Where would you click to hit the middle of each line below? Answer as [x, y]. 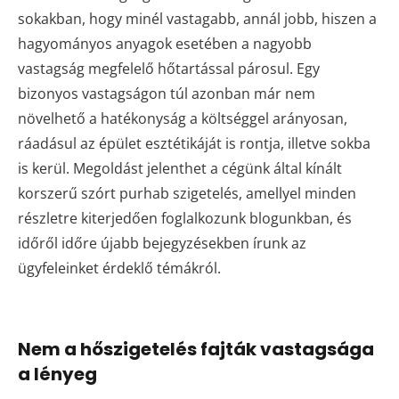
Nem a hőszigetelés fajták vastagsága [196, 350]
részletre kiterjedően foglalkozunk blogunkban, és [185, 219]
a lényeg [57, 375]
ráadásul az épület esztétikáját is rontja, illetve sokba [194, 144]
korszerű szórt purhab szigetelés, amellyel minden [187, 194]
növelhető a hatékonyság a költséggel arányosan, [183, 119]
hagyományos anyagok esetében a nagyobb [165, 44]
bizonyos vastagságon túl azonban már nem [167, 94]
